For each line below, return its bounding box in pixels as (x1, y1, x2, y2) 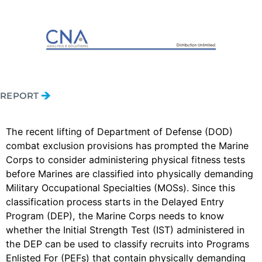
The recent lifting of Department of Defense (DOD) (6, 126, 233, 137)
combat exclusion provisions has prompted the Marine (6, 140, 249, 151)
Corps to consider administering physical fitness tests (6, 154, 245, 166)
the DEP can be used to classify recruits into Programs (6, 238, 249, 250)
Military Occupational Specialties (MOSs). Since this (6, 182, 235, 194)
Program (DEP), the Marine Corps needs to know (6, 210, 224, 222)
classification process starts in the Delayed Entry (6, 196, 224, 208)
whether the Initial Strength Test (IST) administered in (6, 224, 244, 236)
